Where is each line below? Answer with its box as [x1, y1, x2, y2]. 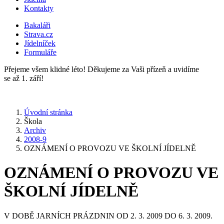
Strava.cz [24, 30, 53, 38]
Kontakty [24, 4, 53, 12]
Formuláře [24, 48, 56, 56]
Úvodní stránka [24, 108, 72, 116]
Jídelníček [24, 39, 55, 47]
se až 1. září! [4, 74, 43, 82]
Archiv [24, 126, 46, 134]
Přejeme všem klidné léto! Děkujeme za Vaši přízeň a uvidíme [4, 65, 199, 73]
